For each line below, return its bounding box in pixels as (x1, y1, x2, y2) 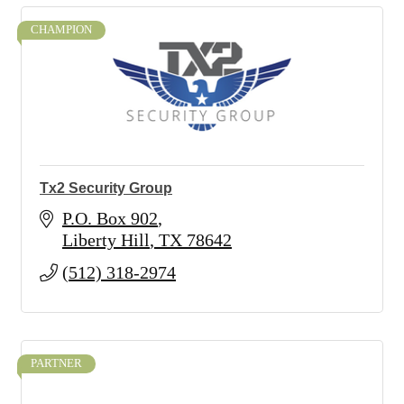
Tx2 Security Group (40, 180, 172, 196)
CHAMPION (31, 23, 92, 36)
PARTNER (31, 357, 82, 370)
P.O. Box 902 (62, 208, 158, 228)
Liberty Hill (62, 230, 150, 250)
